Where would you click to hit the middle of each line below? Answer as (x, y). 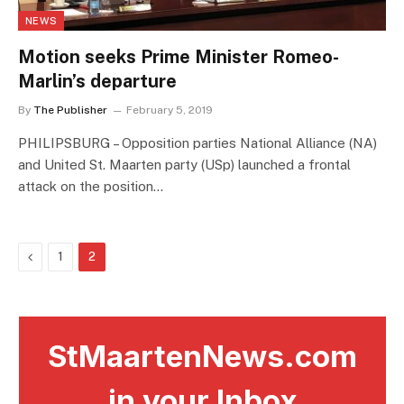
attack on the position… (91, 186)
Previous (57, 256)
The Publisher (70, 110)
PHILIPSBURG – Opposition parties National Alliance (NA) (197, 142)
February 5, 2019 (170, 110)
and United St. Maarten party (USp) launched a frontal (184, 164)
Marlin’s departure (97, 81)
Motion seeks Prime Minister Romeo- (179, 56)
